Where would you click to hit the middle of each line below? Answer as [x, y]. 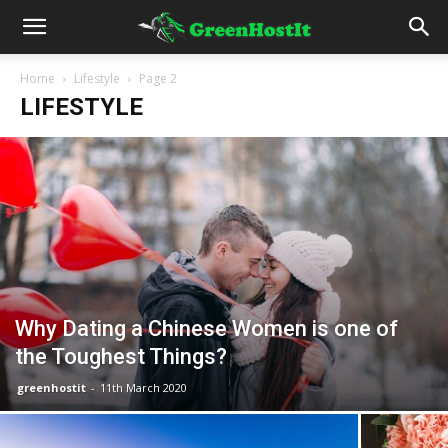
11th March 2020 [143, 387]
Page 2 [158, 78]
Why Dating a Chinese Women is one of [206, 328]
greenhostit [51, 387]
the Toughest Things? [121, 356]
